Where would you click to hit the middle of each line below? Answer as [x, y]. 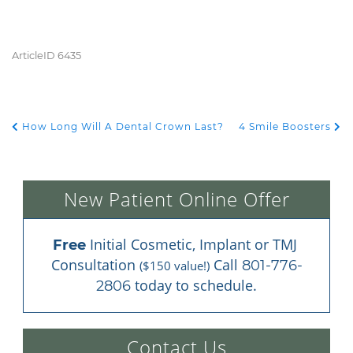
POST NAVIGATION [85, 138]
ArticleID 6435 [46, 56]
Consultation [95, 265]
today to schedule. [194, 285]
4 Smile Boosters [286, 126]
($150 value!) [174, 266]
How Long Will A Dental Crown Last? [121, 126]
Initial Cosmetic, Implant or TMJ [191, 244]
